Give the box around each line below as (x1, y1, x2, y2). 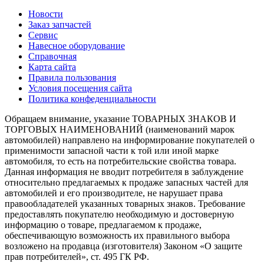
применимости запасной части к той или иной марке (5, 146, 219, 156)
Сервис (28, 30, 58, 41)
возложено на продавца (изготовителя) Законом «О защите (5, 241, 242, 252)
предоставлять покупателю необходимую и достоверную (5, 209, 234, 220)
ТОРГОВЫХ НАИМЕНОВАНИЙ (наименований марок (5, 124, 235, 135)
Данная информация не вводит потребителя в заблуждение (5, 167, 243, 177)
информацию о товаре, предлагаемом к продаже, (5, 220, 202, 230)
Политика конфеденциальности (28, 94, 156, 104)
